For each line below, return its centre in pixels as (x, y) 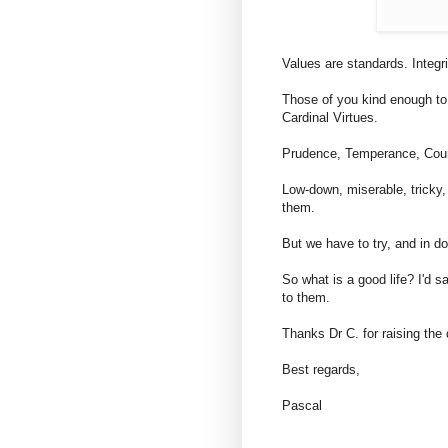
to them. (306, 297)
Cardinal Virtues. (330, 117)
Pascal (302, 405)
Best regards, (321, 369)
